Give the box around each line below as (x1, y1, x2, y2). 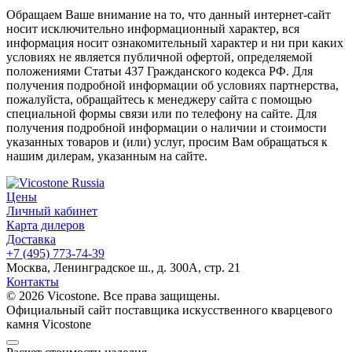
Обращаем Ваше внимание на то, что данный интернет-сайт (6, 8, 331, 22)
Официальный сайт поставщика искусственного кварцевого (6, 303, 332, 317)
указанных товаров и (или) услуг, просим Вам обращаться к (6, 135, 328, 149)
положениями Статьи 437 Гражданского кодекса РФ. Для (6, 64, 313, 79)
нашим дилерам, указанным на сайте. (6, 149, 207, 163)
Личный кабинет (6, 204, 97, 218)
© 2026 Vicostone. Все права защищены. (6, 289, 220, 303)
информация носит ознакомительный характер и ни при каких (6, 36, 343, 50)
